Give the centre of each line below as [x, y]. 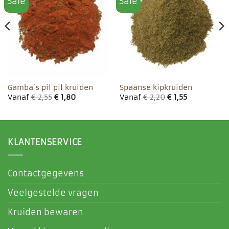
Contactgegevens [46, 173]
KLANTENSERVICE [45, 142]
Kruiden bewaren [45, 212]
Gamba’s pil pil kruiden [50, 88]
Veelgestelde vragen [53, 192]
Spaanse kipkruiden [156, 88]
